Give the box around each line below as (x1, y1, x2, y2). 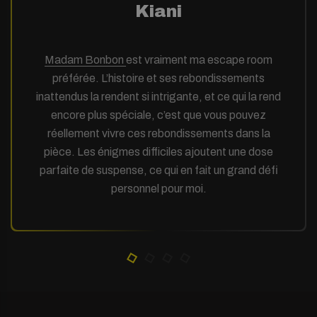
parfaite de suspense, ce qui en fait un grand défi (39, 163, 278, 176)
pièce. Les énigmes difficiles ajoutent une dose (44, 145, 273, 158)
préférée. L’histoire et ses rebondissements (52, 71, 265, 84)
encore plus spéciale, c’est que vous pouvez (51, 108, 266, 121)
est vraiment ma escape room (126, 53, 272, 66)
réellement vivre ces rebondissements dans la (47, 127, 270, 139)
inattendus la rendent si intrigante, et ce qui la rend (36, 90, 281, 103)
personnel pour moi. (110, 182, 207, 195)
